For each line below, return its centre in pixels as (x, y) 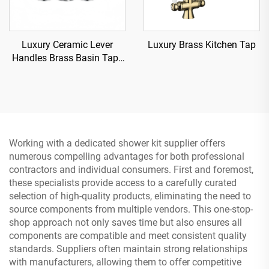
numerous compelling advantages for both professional (127, 156)
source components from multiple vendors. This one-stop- (131, 209)
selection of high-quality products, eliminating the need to (130, 196)
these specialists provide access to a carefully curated (123, 183)
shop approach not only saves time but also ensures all (125, 222)
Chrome (67, 71)
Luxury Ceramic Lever (67, 44)
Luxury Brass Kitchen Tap (202, 44)
